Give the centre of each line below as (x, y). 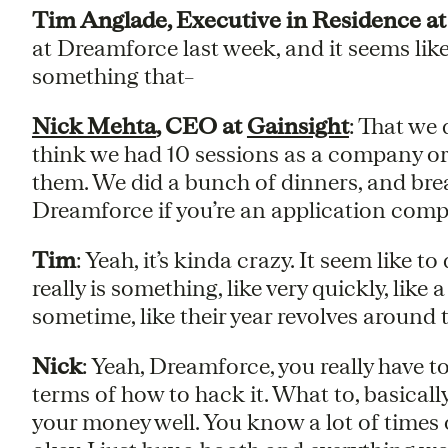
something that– (112, 75)
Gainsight (297, 125)
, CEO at (201, 125)
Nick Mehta (93, 125)
